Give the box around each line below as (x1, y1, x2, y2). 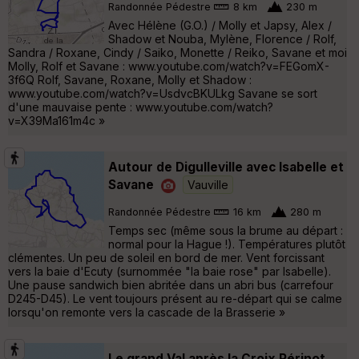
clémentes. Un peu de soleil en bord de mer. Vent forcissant (8, 250, 325, 264)
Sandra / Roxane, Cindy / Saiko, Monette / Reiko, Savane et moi (8, 45, 347, 59)
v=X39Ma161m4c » (8, 113, 105, 127)
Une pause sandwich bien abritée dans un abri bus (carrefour (8, 277, 333, 292)
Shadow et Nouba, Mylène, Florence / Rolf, (108, 31, 337, 46)
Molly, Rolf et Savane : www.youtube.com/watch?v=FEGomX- (8, 58, 329, 73)
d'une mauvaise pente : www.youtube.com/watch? (8, 99, 273, 114)
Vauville (188, 177, 228, 192)
